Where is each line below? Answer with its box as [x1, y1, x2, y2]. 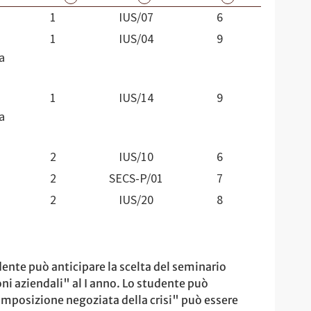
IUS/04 [119, 30, 153, 48]
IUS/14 [119, 89, 153, 107]
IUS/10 [119, 148, 153, 166]
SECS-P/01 [109, 169, 163, 187]
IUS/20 [119, 191, 153, 209]
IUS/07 [119, 8, 153, 26]
